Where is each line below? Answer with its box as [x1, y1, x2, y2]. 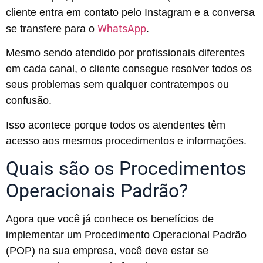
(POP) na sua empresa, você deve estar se [6, 245, 208, 257]
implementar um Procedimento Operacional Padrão [6, 229, 247, 241]
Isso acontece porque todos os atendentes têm [6, 119, 225, 131]
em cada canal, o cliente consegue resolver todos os [6, 63, 252, 75]
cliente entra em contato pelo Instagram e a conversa [6, 6, 255, 19]
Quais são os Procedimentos [6, 157, 247, 180]
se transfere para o [6, 23, 97, 35]
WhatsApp [97, 22, 146, 35]
